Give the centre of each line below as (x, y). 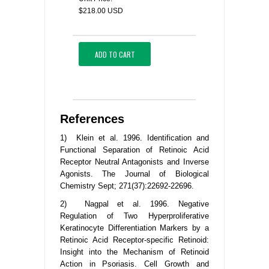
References (92, 119)
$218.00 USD (101, 11)
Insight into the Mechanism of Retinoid (134, 252)
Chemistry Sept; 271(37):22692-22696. (127, 186)
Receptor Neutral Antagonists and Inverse (134, 162)
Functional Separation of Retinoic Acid (134, 150)
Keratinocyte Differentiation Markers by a (134, 228)
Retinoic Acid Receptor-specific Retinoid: (134, 240)
